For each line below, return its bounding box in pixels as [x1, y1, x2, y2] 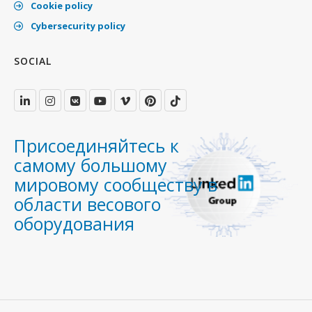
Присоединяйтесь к [14, 134, 179, 157]
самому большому [14, 153, 167, 177]
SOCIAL [14, 54, 52, 68]
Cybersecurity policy [29, 19, 125, 32]
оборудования [14, 212, 134, 235]
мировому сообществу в [14, 173, 217, 196]
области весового [14, 192, 161, 216]
